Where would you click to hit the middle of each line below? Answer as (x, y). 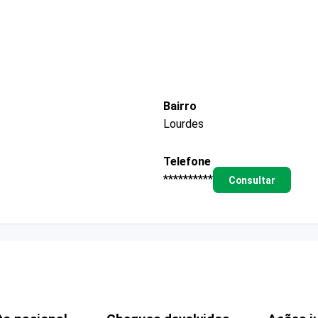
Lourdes (183, 124)
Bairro (180, 106)
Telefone (187, 161)
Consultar (252, 180)
